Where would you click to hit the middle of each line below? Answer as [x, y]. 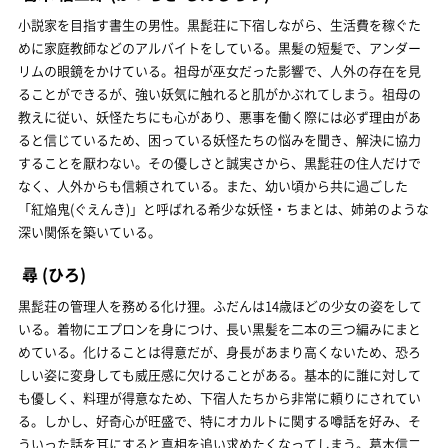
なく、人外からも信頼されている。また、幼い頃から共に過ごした [213, 185]
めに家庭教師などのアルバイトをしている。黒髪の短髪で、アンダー [219, 47]
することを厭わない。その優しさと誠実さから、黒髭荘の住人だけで [219, 162]
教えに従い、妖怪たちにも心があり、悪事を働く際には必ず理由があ [219, 116]
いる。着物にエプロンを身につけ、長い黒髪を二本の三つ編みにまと [219, 328]
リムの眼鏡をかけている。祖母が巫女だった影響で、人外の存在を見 [219, 70]
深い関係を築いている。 [89, 231]
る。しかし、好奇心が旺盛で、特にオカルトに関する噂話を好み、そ [219, 420]
